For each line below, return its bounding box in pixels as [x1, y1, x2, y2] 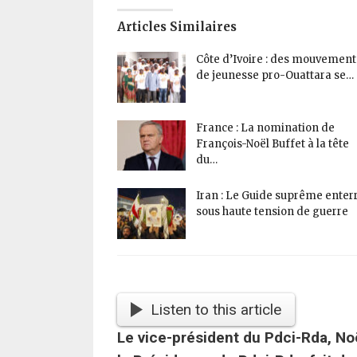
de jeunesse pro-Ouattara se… [196, 69, 354, 83]
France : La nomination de [196, 120, 335, 135]
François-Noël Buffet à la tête [196, 136, 349, 151]
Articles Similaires [117, 19, 237, 35]
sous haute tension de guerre [196, 205, 348, 219]
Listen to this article [150, 300, 281, 319]
